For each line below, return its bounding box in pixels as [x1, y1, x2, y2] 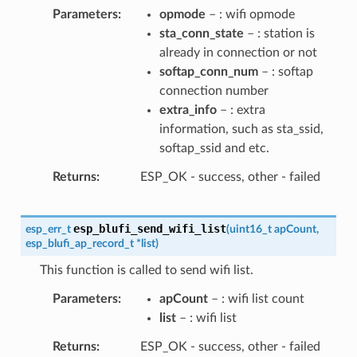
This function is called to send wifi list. [39, 263, 253, 277]
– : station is [243, 26, 315, 40]
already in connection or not [159, 45, 317, 59]
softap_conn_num [159, 65, 258, 78]
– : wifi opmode [205, 7, 295, 21]
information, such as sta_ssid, [159, 122, 324, 135]
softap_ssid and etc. [159, 141, 269, 155]
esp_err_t [25, 222, 71, 235]
